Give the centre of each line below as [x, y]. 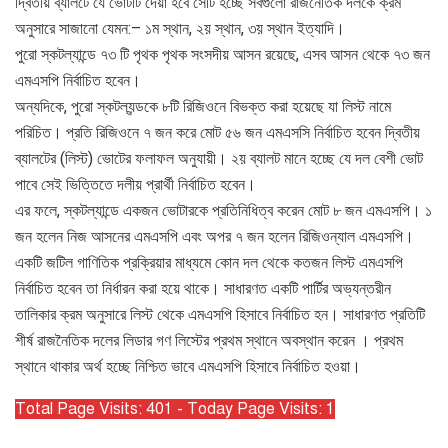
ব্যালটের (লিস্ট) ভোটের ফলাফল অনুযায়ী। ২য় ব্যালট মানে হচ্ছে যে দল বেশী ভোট [219, 158]
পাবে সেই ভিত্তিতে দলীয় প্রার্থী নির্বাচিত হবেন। [135, 184]
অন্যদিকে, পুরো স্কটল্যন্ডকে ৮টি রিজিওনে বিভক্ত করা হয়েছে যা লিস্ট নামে [203, 106]
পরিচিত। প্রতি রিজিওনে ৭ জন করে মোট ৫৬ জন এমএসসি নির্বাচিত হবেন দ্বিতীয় [217, 132]
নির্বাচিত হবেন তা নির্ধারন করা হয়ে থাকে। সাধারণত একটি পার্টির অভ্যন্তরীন [205, 288]
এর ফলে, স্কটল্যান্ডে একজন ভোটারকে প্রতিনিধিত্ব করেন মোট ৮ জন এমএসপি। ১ [223, 210]
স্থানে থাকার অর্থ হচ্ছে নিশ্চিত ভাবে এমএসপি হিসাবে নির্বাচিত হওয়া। [188, 366]
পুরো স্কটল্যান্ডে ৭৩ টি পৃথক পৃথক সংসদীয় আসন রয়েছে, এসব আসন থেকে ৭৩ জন [222, 54]
